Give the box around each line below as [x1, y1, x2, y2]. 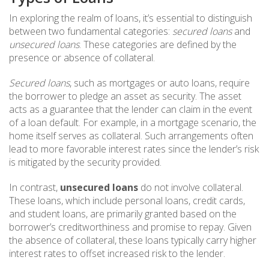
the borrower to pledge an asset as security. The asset [9, 89, 241, 103]
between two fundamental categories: [9, 24, 172, 38]
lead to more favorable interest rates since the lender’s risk [9, 142, 259, 156]
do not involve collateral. [138, 180, 243, 194]
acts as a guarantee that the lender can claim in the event [9, 102, 252, 116]
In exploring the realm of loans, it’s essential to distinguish [9, 11, 252, 25]
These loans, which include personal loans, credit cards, [9, 193, 245, 207]
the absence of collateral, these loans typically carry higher [9, 233, 256, 247]
